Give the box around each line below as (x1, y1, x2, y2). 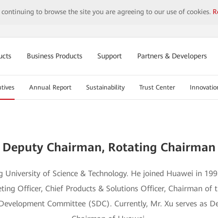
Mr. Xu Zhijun (46, 103, 171, 126)
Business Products (26, 52, 82, 60)
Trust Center (139, 84, 175, 91)
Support (97, 52, 122, 60)
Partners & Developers (137, 52, 207, 60)
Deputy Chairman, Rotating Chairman (2, 141, 216, 154)
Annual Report (29, 84, 72, 91)
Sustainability (86, 84, 125, 91)
